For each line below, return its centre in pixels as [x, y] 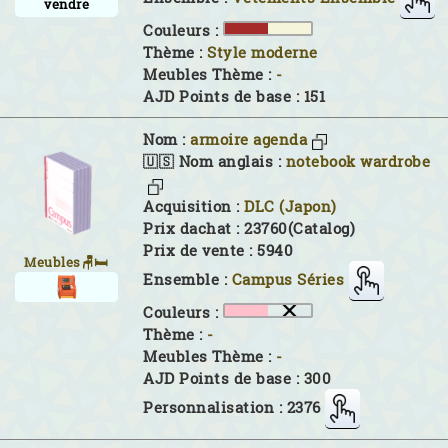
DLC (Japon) [290, 206]
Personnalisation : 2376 [232, 407]
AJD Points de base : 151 [234, 96]
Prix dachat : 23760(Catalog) [249, 228]
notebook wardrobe [357, 162]
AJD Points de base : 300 [237, 378]
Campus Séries [287, 279]
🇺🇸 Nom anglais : [214, 162]
